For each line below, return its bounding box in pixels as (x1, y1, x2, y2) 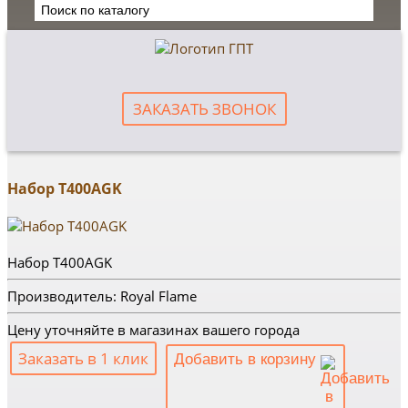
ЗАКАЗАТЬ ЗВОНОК (132, 98, 276, 119)
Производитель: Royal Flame (7, 287, 197, 305)
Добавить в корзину (174, 351, 321, 368)
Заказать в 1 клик (18, 348, 148, 369)
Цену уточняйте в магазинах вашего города (7, 321, 300, 339)
